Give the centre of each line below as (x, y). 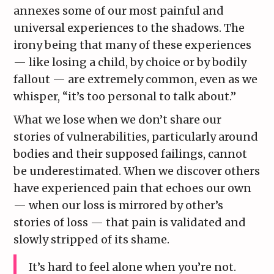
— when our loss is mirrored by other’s (119, 206)
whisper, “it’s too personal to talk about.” (126, 97)
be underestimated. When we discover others (137, 171)
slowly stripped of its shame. (93, 240)
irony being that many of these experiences (133, 45)
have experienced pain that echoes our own (133, 188)
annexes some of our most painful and (119, 11)
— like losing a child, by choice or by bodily (130, 62)
